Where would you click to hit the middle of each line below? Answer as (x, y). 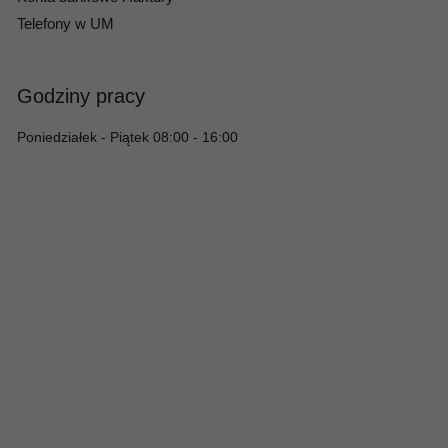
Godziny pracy (81, 95)
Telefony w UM (65, 23)
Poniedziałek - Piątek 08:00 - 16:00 (127, 136)
